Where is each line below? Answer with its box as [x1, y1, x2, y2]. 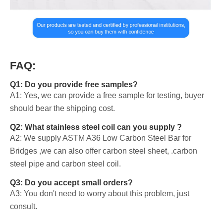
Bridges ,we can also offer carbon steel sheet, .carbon [10, 147, 197, 156]
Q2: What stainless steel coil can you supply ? [10, 123, 182, 132]
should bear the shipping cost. [10, 104, 115, 113]
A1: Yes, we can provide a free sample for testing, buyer [10, 91, 204, 100]
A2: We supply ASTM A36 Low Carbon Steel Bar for [10, 134, 191, 143]
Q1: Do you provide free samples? [10, 80, 138, 89]
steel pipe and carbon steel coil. [10, 160, 121, 168]
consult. [10, 202, 37, 211]
